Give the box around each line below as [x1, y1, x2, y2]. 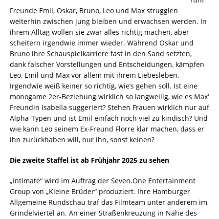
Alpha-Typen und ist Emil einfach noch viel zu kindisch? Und [10, 113, 208, 123]
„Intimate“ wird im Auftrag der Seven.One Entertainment [10, 176, 196, 186]
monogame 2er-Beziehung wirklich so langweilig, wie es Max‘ [10, 92, 209, 102]
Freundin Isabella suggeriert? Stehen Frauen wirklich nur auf [10, 103, 209, 112]
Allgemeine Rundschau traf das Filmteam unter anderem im [10, 197, 207, 207]
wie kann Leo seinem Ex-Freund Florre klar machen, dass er [10, 124, 204, 134]
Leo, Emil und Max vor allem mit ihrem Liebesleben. [10, 70, 179, 80]
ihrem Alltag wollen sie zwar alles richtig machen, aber [10, 27, 189, 37]
